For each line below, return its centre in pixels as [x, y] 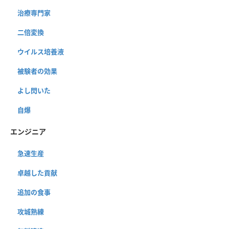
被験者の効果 [37, 71]
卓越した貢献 [37, 173]
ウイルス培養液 [41, 51]
